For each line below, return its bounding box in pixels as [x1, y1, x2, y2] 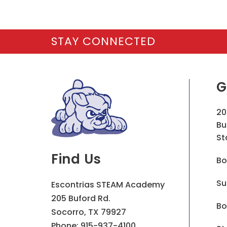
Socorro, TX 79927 [51, 206, 126, 218]
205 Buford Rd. [51, 193, 110, 204]
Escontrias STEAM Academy [51, 179, 165, 191]
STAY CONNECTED [51, 33, 156, 49]
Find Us [51, 150, 102, 168]
